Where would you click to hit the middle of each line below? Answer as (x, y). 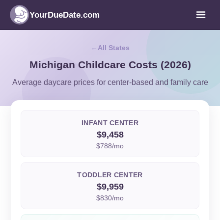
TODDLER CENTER (110, 175)
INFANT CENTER (110, 123)
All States (113, 48)
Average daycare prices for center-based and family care (110, 82)
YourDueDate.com (65, 15)
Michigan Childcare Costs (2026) (110, 65)
